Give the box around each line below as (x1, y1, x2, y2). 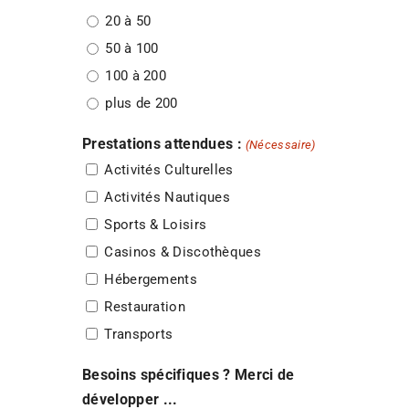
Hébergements (104, 271, 197, 288)
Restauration (104, 299, 185, 316)
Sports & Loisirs (104, 216, 207, 234)
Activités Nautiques (104, 189, 231, 206)
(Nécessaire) (245, 137, 316, 152)
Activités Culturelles (104, 162, 234, 179)
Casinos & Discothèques (104, 244, 261, 261)
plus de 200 (105, 95, 178, 112)
